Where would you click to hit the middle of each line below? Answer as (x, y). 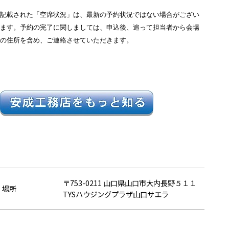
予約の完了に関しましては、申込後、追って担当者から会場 (110, 27)
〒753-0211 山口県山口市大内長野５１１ (130, 183)
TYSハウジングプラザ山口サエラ (116, 194)
